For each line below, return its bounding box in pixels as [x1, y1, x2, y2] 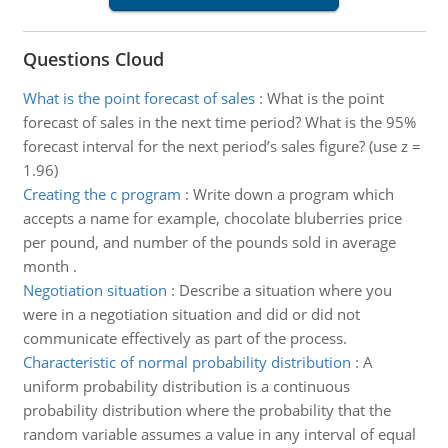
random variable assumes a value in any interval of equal [22, 424, 416, 444]
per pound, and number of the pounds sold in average [22, 232, 396, 252]
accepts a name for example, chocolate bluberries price [22, 208, 402, 228]
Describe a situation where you [178, 280, 392, 300]
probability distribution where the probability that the [22, 400, 391, 420]
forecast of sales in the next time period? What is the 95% [22, 112, 416, 132]
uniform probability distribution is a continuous [22, 376, 350, 396]
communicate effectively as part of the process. [22, 328, 347, 348]
